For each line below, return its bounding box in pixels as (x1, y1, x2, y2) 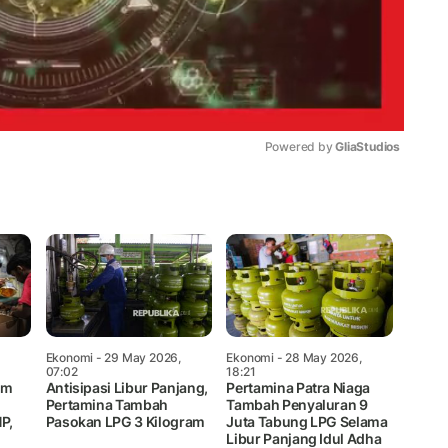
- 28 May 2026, (273, 349, 362, 365)
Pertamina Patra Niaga (226, 378, 371, 396)
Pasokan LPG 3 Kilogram (45, 412, 205, 430)
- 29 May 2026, (93, 349, 181, 365)
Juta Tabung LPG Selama (226, 412, 388, 430)
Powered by (264, 138, 336, 154)
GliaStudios (335, 138, 400, 154)
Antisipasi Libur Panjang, (45, 378, 208, 396)
